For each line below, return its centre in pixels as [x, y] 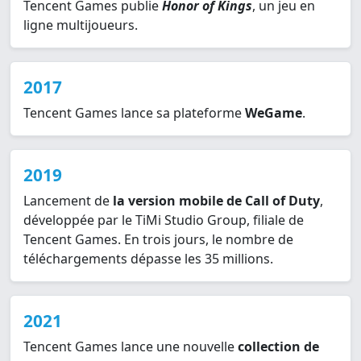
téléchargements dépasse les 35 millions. [151, 259]
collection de [278, 347]
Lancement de [68, 201]
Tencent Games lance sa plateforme [134, 113]
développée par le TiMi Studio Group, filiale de [164, 220]
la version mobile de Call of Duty [216, 201]
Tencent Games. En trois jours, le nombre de [158, 240]
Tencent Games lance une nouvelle [131, 347]
